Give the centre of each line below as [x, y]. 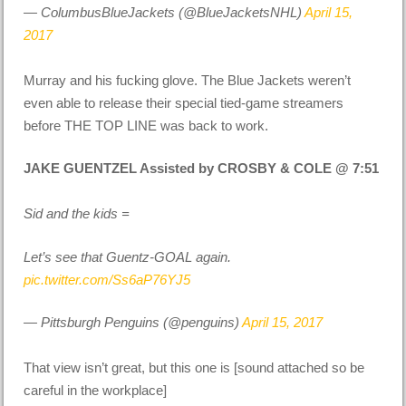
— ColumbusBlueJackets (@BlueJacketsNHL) [164, 12]
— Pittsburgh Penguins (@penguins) [133, 323]
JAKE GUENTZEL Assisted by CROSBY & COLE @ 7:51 [202, 169]
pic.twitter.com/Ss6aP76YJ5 [107, 279]
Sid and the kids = [77, 214]
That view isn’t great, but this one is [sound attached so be [194, 368]
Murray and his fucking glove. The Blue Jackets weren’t [188, 80]
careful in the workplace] [96, 391]
